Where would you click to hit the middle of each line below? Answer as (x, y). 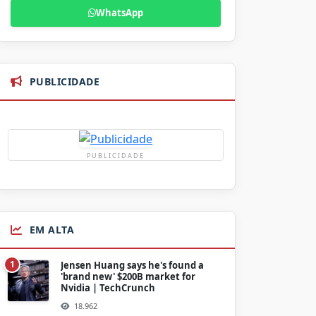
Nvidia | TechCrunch (108, 288)
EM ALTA (51, 230)
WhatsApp (120, 12)
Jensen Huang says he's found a (132, 266)
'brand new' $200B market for (128, 277)
